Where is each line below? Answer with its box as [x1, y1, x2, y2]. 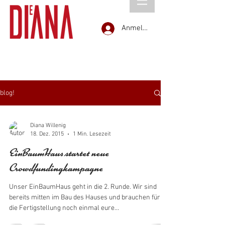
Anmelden [122, 24, 155, 33]
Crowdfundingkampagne [9, 164, 103, 175]
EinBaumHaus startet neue [9, 149, 109, 160]
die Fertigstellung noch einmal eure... [9, 204, 119, 212]
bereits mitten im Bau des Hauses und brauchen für [9, 193, 160, 202]
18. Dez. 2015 [30, 130, 64, 138]
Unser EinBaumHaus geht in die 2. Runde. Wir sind [9, 183, 133, 191]
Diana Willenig [30, 122, 66, 129]
